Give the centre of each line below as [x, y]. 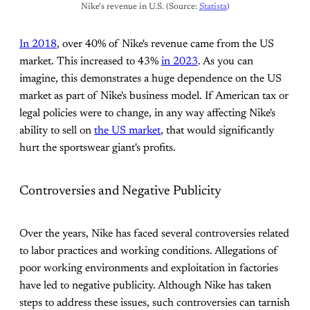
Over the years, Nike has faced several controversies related [154, 234]
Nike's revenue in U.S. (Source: [140, 7]
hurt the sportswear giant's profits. [98, 148]
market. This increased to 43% [90, 62]
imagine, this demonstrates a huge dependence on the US [151, 79]
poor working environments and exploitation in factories [149, 268]
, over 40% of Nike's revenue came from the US [165, 45]
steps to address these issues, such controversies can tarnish [155, 303]
